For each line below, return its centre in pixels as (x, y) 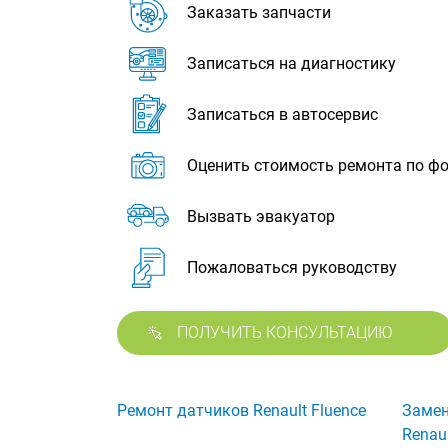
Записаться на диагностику (291, 63)
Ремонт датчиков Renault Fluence (241, 411)
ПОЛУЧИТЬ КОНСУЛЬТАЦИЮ (285, 332)
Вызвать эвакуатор (261, 216)
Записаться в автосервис (282, 114)
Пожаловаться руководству (292, 267)
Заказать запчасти (259, 12)
